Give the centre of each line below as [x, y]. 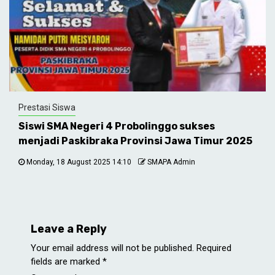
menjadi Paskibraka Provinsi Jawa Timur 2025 [135, 141]
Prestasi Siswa [47, 108]
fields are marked [67, 262]
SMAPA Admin [171, 162]
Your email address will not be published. [112, 248]
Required [214, 248]
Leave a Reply [69, 229]
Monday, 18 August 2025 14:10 [79, 162]
